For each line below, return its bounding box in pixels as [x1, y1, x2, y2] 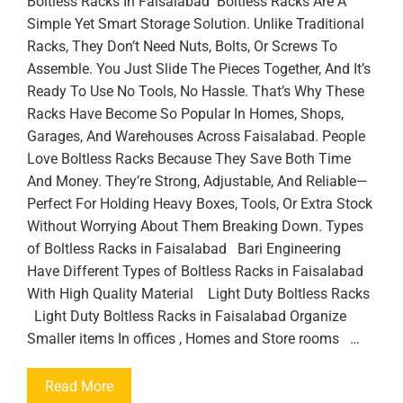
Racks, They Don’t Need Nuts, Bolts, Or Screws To [27, 38, 337, 55]
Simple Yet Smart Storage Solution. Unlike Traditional [27, 15, 364, 32]
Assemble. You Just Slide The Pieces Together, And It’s [27, 60, 371, 77]
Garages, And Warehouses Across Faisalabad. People [27, 128, 365, 145]
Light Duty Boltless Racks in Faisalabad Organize [27, 308, 346, 325]
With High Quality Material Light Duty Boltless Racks [27, 285, 373, 302]
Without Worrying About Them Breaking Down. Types [27, 218, 363, 235]
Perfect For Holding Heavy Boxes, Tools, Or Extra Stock [27, 195, 372, 212]
